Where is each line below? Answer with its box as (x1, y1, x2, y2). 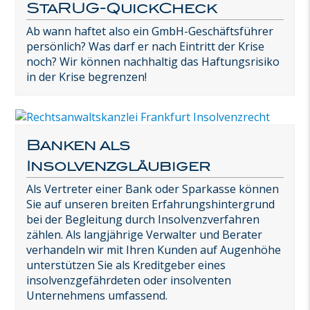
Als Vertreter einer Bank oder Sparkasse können (26, 181, 280, 197)
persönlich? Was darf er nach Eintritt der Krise (26, 38, 265, 54)
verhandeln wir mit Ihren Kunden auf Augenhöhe (26, 241, 282, 257)
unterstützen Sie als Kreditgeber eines (26, 257, 226, 273)
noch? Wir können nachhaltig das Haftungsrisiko (26, 53, 280, 69)
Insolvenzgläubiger (26, 158, 211, 174)
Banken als (26, 137, 131, 154)
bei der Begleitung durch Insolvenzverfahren (26, 211, 260, 227)
